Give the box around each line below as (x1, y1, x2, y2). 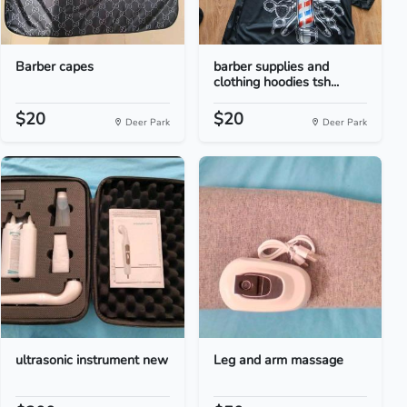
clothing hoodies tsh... (213, 73, 339, 91)
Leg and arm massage (213, 351, 343, 369)
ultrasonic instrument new (15, 351, 169, 369)
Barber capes (15, 57, 94, 75)
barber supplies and (213, 57, 329, 75)
